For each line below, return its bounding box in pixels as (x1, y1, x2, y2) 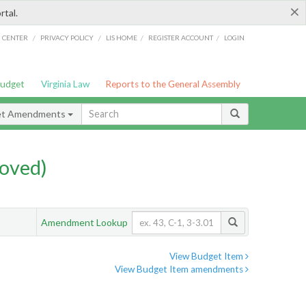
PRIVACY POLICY (40, 33, 94, 42)
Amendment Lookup (41, 216, 128, 228)
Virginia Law (40, 79, 89, 89)
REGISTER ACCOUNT (148, 33, 214, 42)
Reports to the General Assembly (105, 79, 241, 89)
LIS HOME (106, 33, 138, 42)
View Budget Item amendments (115, 264, 245, 275)
